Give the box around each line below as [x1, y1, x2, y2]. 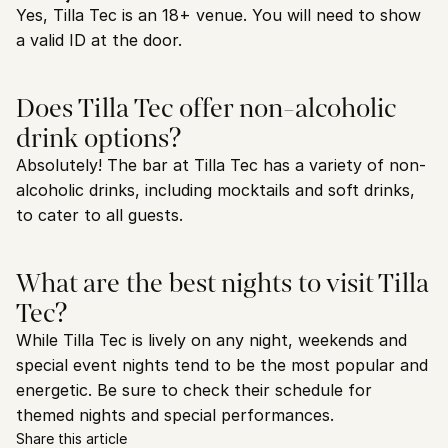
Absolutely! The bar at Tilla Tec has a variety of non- [16, 155, 426, 175]
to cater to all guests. [16, 205, 183, 225]
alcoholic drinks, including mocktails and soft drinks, [16, 180, 415, 200]
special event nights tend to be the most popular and [16, 355, 428, 375]
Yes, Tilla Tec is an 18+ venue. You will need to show [16, 5, 421, 25]
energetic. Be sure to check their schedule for [16, 380, 372, 400]
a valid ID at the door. [16, 30, 182, 50]
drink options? [16, 121, 181, 154]
